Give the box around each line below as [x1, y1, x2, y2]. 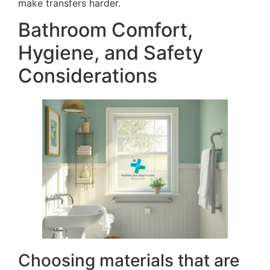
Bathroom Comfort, [18, 18, 193, 42]
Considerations [18, 64, 157, 88]
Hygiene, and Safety [18, 41, 203, 65]
